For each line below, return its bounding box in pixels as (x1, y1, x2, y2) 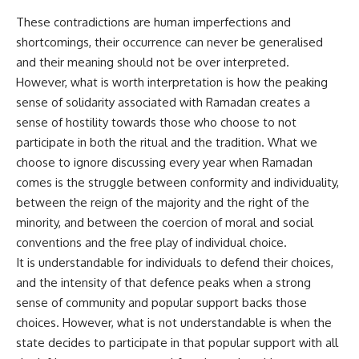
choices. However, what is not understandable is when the (16, 314, 332, 330)
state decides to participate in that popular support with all (16, 334, 338, 350)
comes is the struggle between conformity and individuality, (16, 174, 339, 190)
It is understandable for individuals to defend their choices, (16, 254, 333, 270)
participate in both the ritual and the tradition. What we (16, 134, 317, 150)
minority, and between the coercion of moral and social (16, 214, 313, 230)
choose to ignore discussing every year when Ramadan (16, 154, 313, 170)
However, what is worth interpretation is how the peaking (16, 74, 328, 90)
